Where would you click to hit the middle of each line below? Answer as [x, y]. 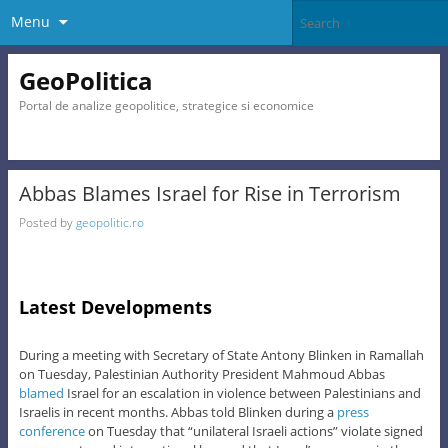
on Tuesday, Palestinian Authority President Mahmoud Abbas [201, 373]
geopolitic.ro [109, 222]
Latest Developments [115, 307]
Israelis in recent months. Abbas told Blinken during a [177, 411]
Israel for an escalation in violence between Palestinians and [242, 392]
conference [51, 430]
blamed [41, 392]
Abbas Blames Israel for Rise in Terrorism [209, 194]
